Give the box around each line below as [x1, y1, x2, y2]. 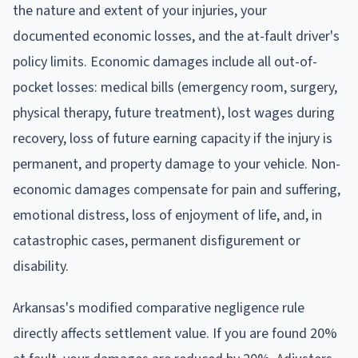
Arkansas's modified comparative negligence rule [13, 297, 304, 318]
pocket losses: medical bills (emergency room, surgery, [13, 77, 337, 97]
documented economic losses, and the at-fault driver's [13, 26, 340, 46]
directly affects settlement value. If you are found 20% [13, 323, 337, 344]
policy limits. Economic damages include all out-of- [13, 51, 317, 72]
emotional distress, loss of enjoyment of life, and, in [13, 205, 322, 225]
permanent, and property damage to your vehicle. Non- [13, 153, 340, 174]
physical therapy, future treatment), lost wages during [13, 102, 335, 123]
